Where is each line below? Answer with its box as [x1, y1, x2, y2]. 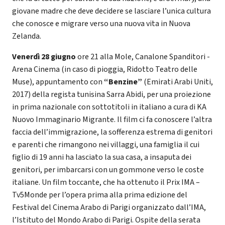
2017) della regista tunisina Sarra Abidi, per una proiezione [12, 88, 211, 100]
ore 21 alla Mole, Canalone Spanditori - [76, 51, 210, 62]
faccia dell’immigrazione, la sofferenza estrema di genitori [12, 126, 212, 138]
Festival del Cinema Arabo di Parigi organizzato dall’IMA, [12, 201, 206, 213]
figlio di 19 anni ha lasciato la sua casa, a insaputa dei [12, 151, 191, 163]
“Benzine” [104, 76, 142, 87]
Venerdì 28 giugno [12, 51, 76, 62]
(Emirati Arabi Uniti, [142, 76, 213, 87]
